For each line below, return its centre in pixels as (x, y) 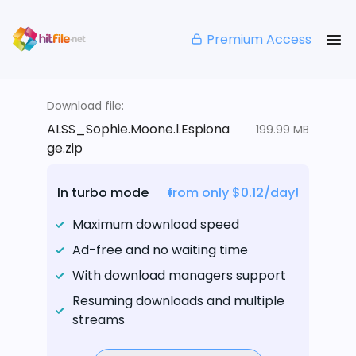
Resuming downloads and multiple (178, 301)
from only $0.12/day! (233, 193)
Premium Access (259, 39)
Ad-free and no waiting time (160, 250)
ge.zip (65, 149)
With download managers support (179, 276)
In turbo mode (103, 193)
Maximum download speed (156, 225)
